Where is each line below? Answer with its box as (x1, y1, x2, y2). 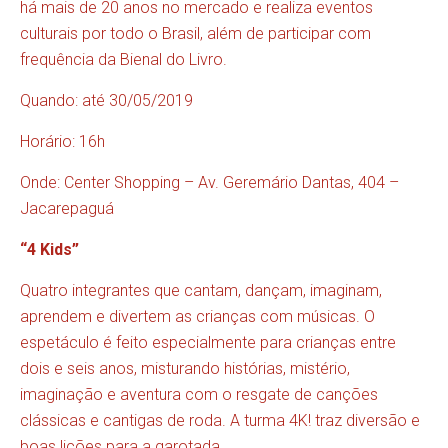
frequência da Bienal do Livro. (20, 50, 227, 70)
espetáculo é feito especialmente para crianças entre (20, 333, 396, 353)
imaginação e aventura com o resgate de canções (20, 385, 378, 405)
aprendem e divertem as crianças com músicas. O (20, 307, 375, 327)
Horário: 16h (20, 132, 105, 152)
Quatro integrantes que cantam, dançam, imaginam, (20, 281, 382, 301)
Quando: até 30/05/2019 (20, 91, 193, 111)
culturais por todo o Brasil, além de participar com (20, 24, 371, 44)
